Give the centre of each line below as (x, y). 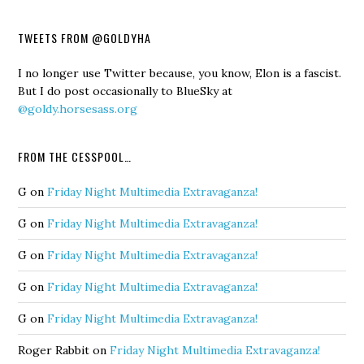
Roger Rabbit (54, 350)
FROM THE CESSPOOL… (75, 156)
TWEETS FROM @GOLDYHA (85, 38)
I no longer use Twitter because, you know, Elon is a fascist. (180, 73)
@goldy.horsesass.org (78, 109)
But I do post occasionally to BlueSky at (126, 91)
